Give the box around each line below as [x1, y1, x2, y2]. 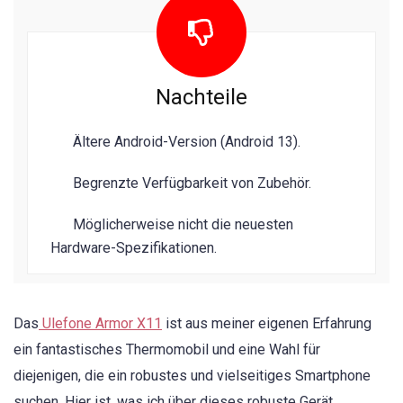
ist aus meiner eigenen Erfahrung [162, 314, 372, 332]
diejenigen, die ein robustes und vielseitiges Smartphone [13, 366, 371, 384]
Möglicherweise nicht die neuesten [73, 215, 293, 233]
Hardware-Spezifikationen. [50, 238, 217, 256]
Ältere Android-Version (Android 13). [73, 132, 300, 150]
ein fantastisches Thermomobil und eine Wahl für [13, 340, 320, 358]
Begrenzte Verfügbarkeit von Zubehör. [73, 174, 311, 192]
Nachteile [156, 84, 247, 110]
